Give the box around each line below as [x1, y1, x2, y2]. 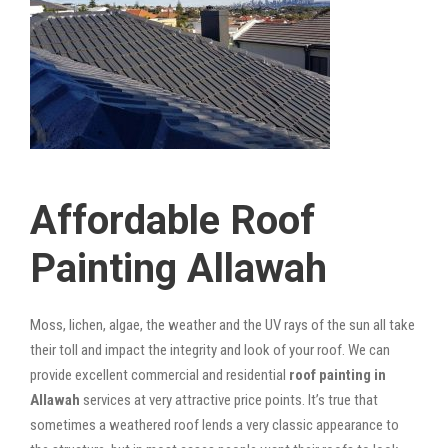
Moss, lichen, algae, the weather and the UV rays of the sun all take [30, 315, 415, 334]
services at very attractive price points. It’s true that [80, 390, 378, 409]
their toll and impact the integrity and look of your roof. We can [30, 340, 390, 359]
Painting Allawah [30, 244, 327, 292]
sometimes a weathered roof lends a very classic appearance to [30, 415, 399, 434]
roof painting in [289, 365, 386, 384]
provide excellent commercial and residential [30, 365, 289, 384]
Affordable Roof [30, 196, 315, 244]
